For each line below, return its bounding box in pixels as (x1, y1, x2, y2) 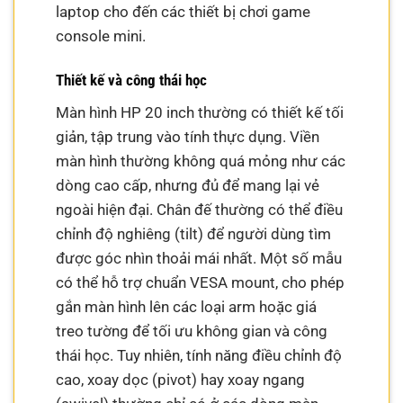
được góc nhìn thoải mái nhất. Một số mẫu (56, 249, 343, 268)
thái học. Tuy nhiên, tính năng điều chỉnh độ (56, 346, 343, 365)
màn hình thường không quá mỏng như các (56, 152, 346, 171)
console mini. (56, 26, 147, 45)
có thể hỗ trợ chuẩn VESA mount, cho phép (56, 273, 345, 292)
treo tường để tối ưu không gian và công (56, 322, 328, 341)
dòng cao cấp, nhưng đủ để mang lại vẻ (56, 176, 320, 195)
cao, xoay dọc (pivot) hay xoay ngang (56, 371, 306, 390)
